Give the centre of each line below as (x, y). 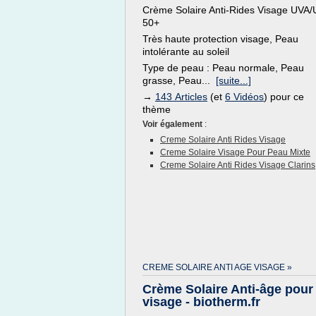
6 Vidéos (244, 97)
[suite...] (233, 80)
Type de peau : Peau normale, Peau (223, 68)
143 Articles (181, 97)
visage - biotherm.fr (201, 302)
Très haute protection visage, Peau (220, 39)
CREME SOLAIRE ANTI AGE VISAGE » (217, 267)
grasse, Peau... (179, 80)
